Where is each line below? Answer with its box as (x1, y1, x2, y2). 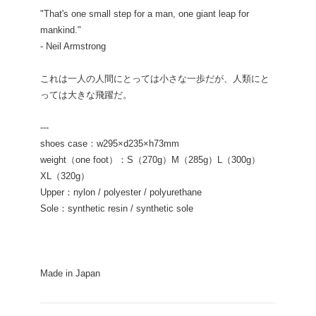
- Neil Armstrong (39, 41, 106, 52)
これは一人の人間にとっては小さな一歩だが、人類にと (39, 73, 269, 85)
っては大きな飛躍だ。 (39, 90, 132, 101)
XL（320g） (39, 171, 90, 182)
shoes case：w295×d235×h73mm (39, 138, 179, 150)
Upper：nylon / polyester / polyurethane (39, 187, 202, 198)
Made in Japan (39, 268, 100, 279)
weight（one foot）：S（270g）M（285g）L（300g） (39, 154, 260, 166)
